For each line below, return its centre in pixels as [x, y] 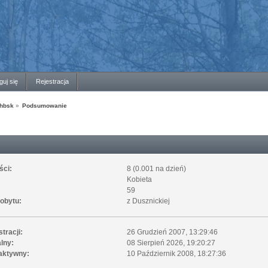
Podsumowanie [45, 106]
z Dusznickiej [148, 201]
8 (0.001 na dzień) [156, 168]
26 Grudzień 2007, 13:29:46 [172, 232]
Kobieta [139, 179]
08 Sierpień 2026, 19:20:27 [171, 243]
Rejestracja [52, 81]
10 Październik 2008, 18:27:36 [176, 253]
